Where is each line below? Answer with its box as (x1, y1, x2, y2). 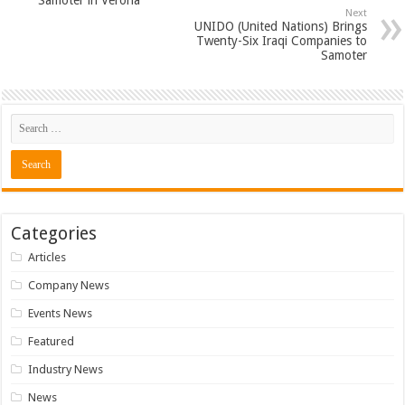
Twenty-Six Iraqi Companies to (195, 33, 367, 49)
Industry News (28, 363, 104, 377)
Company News (28, 278, 110, 293)
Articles (28, 250, 67, 265)
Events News (28, 306, 93, 321)
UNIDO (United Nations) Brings (193, 19, 367, 34)
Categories (11, 223, 98, 245)
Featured (28, 334, 75, 349)
